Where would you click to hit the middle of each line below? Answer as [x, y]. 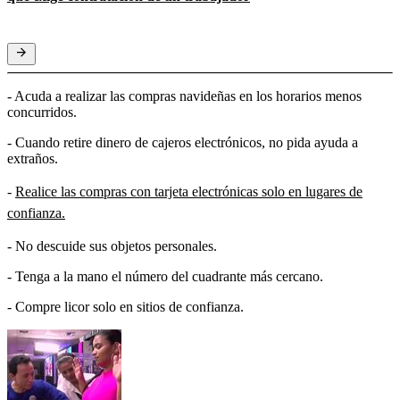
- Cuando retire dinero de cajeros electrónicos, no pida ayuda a [183, 142]
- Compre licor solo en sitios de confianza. [125, 306]
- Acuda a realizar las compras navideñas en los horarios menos [184, 96]
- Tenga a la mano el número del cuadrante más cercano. [165, 276]
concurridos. [42, 112]
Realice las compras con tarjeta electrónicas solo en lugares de [189, 191]
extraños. [33, 158]
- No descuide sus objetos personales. [112, 246]
